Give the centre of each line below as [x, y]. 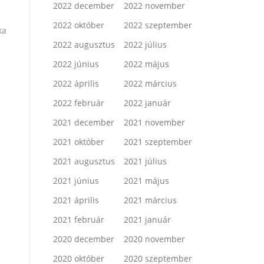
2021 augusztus [84, 161]
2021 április [76, 200]
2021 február [79, 220]
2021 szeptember [158, 142]
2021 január [147, 220]
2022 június [76, 64]
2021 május [146, 181]
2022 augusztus [84, 45]
